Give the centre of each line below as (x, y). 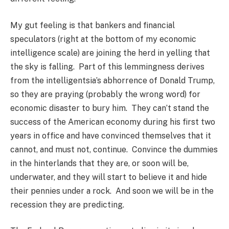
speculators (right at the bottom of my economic (103, 39)
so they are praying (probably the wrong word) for (105, 94)
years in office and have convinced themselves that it (111, 135)
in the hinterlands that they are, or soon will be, (99, 163)
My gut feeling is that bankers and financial (93, 25)
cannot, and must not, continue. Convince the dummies (114, 149)
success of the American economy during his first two (113, 122)
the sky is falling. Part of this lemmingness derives (107, 66)
